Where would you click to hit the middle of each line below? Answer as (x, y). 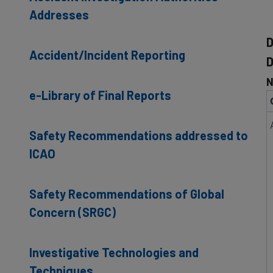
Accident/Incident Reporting (107, 55)
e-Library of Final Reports (100, 95)
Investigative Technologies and (114, 252)
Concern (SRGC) (73, 212)
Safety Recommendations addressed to (139, 135)
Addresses (59, 14)
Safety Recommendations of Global (127, 193)
